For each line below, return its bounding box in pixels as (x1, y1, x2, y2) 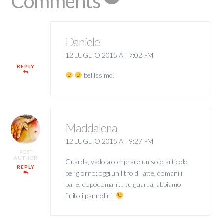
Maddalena (65, 120, 117, 135)
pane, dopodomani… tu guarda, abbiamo (65, 180, 181, 188)
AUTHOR (14, 155, 38, 161)
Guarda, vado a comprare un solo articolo (65, 157, 188, 166)
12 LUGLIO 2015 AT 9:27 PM (65, 137, 153, 146)
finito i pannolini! (65, 191, 116, 200)
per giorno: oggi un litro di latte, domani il (65, 168, 184, 177)
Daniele (65, 34, 100, 49)
